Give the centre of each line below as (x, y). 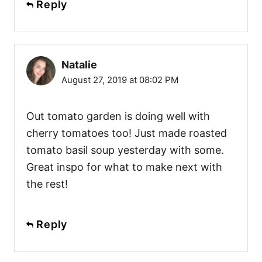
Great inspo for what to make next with (124, 167)
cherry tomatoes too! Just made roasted (127, 133)
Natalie (79, 64)
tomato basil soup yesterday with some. (125, 150)
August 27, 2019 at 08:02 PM (120, 80)
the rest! (47, 184)
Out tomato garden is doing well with (118, 116)
